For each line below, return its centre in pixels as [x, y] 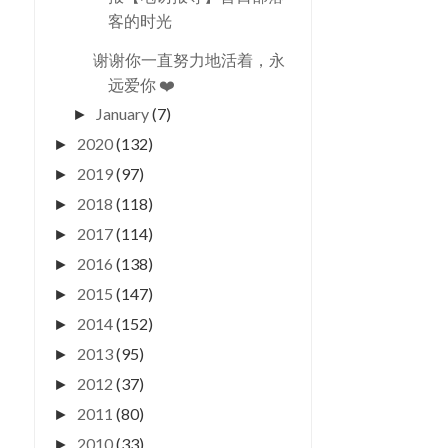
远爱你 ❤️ [141, 84]
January [124, 113]
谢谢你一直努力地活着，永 [188, 59]
